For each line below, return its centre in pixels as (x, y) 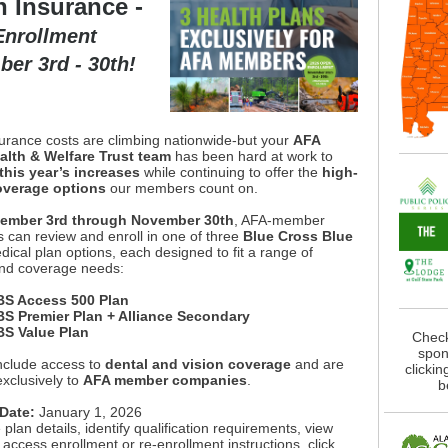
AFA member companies (165, 380)
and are (317, 364)
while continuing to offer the (231, 172)
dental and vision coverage (198, 364)
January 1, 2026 (88, 412)
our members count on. (182, 188)
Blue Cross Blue (298, 236)
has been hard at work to (252, 156)
